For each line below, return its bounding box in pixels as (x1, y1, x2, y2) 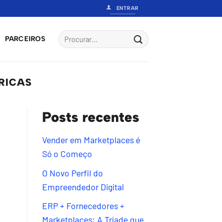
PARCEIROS (4, 35, 46, 43)
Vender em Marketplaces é (42, 134, 140, 146)
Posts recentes (42, 109, 139, 126)
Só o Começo (42, 148, 92, 160)
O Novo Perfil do (42, 167, 103, 178)
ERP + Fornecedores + (42, 200, 124, 212)
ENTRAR (116, 4, 139, 11)
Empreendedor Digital (42, 181, 124, 192)
